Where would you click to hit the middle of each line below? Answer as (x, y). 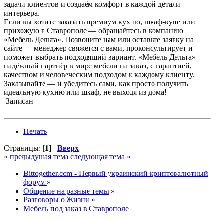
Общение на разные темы (66, 191)
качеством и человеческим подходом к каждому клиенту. (99, 75)
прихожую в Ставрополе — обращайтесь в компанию (94, 31)
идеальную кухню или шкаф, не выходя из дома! (85, 92)
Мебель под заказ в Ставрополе (76, 209)
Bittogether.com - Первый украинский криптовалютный (116, 174)
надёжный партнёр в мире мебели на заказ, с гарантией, (98, 66)
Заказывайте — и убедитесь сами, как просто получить (96, 84)
